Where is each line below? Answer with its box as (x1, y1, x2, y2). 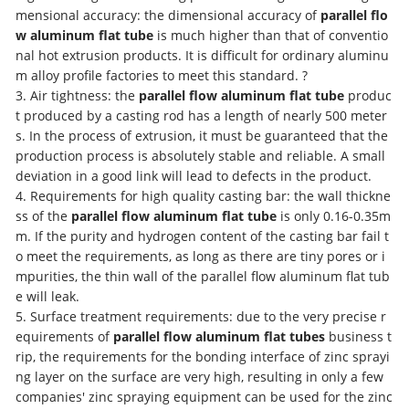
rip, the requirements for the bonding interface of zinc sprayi (16, 347, 391, 365)
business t (325, 327, 393, 345)
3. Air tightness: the (16, 86, 140, 104)
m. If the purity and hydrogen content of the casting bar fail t (16, 226, 390, 245)
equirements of (16, 327, 114, 345)
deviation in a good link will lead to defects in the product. (16, 166, 372, 184)
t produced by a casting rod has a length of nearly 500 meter (16, 106, 388, 124)
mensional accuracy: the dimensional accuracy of (16, 5, 321, 24)
